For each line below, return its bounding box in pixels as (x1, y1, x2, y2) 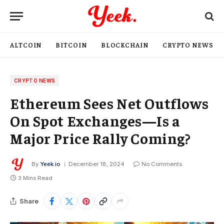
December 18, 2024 (68, 160, 124, 168)
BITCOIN (55, 40, 87, 49)
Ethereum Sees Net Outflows (10, 94, 209, 112)
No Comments (141, 160, 182, 168)
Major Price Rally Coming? (10, 129, 191, 147)
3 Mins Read (18, 174, 52, 181)
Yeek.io (40, 160, 60, 168)
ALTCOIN (10, 40, 42, 49)
